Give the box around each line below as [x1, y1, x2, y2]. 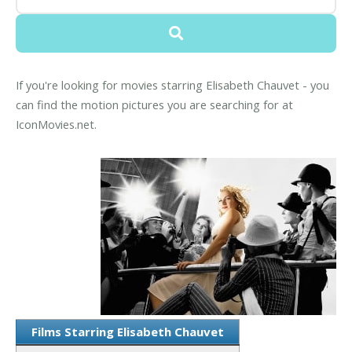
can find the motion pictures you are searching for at [16, 97, 293, 113]
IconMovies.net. [16, 116, 97, 133]
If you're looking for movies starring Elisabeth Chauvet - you [16, 77, 329, 93]
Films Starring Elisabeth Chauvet [31, 323, 224, 339]
